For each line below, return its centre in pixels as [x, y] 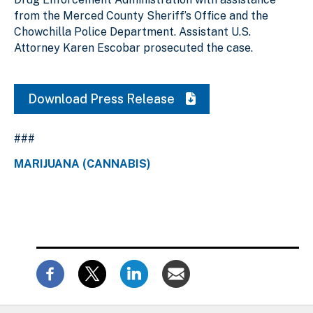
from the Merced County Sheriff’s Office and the [141, 15]
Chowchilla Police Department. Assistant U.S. [132, 31]
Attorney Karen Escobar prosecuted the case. [133, 48]
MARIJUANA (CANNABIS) [82, 163]
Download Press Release [103, 99]
